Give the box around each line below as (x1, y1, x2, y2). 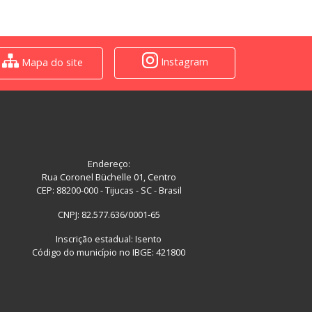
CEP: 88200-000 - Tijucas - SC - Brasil (36, 184, 182, 197)
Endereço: (87, 157, 130, 171)
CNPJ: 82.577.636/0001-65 (57, 208, 160, 221)
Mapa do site (19, 56, 83, 70)
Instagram (157, 55, 208, 69)
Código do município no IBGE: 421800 (32, 246, 185, 259)
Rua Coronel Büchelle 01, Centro (41, 171, 176, 184)
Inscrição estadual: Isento (56, 233, 162, 246)
